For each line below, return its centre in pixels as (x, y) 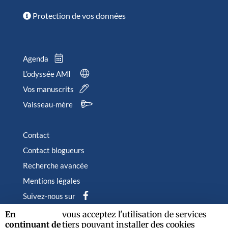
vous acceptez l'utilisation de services (134, 214)
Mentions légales (51, 180)
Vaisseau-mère (48, 104)
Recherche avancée (55, 165)
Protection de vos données (78, 15)
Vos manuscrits (49, 89)
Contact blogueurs (53, 150)
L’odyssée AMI (47, 74)
